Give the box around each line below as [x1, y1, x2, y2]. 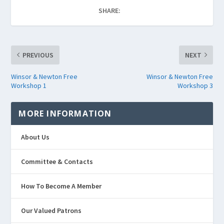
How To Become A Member [21, 181, 102, 190]
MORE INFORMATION [18, 107, 112, 119]
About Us [21, 132, 50, 141]
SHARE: [98, 5, 120, 15]
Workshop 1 [11, 80, 47, 90]
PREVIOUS [22, 50, 54, 59]
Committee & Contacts [21, 156, 93, 166]
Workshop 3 [177, 80, 213, 90]
